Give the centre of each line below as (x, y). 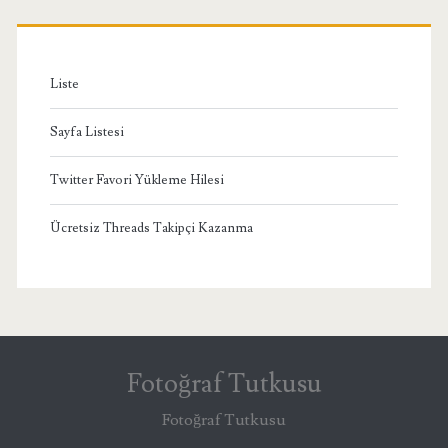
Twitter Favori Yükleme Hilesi (136, 179)
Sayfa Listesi (86, 131)
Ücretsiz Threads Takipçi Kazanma (151, 227)
